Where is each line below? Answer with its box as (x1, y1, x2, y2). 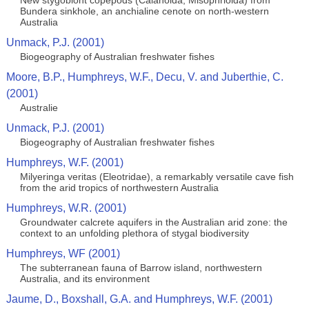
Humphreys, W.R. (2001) (6, 202, 126, 214)
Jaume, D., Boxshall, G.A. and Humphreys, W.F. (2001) (6, 293, 272, 305)
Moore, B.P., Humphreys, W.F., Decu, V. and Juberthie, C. (6, 71, 283, 83)
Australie (19, 102, 58, 113)
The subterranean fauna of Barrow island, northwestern (19, 262, 262, 273)
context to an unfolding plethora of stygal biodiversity (19, 228, 249, 239)
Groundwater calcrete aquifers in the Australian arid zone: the (19, 217, 288, 228)
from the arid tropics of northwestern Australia (19, 182, 219, 193)
